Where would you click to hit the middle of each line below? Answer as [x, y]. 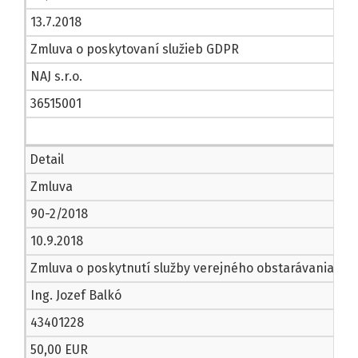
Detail [47, 160]
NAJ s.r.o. [56, 77]
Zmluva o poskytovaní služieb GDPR [135, 50]
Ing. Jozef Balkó [76, 296]
